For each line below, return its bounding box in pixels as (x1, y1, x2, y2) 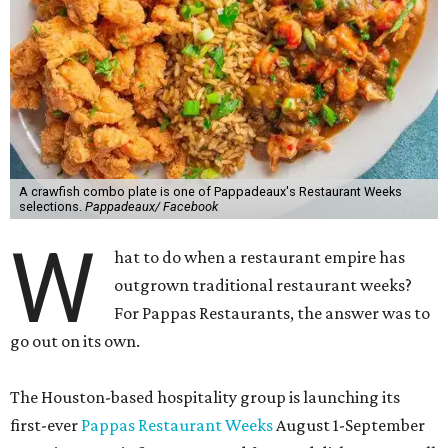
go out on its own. (10, 331, 140, 352)
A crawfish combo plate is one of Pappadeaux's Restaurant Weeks (18, 184, 402, 200)
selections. (18, 199, 85, 215)
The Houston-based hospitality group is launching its (10, 387, 400, 408)
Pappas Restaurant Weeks (81, 415, 273, 436)
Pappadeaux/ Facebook (84, 199, 218, 215)
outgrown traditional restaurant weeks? (114, 275, 413, 296)
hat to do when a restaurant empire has (114, 247, 406, 268)
